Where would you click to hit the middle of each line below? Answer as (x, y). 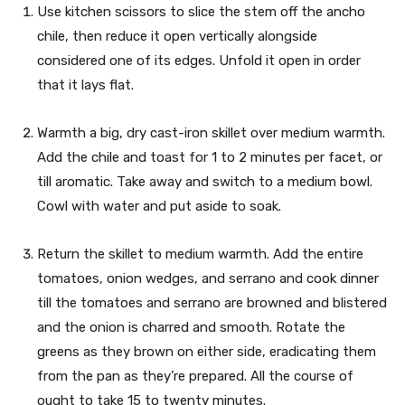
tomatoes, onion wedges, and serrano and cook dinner (208, 278)
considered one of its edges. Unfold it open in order (199, 60)
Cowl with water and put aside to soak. (159, 206)
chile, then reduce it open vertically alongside (177, 36)
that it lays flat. (85, 85)
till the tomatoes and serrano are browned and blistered (212, 302)
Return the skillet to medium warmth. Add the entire (200, 254)
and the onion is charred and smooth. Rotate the (191, 327)
